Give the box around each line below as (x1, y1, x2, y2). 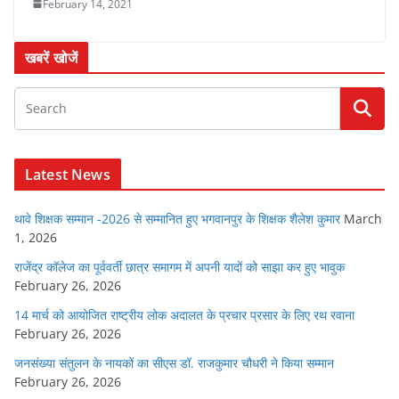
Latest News (25, 164, 110, 184)
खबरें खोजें (25, 47, 77, 68)
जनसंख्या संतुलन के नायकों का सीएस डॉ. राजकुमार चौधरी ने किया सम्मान (14, 354, 334, 371)
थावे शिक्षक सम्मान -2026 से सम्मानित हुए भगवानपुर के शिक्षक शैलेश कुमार (14, 209, 340, 227)
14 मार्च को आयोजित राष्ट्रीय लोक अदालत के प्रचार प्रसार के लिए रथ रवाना (14, 305, 354, 323)
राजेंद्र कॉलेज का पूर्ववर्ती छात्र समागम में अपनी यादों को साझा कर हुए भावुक (14, 257, 345, 275)
